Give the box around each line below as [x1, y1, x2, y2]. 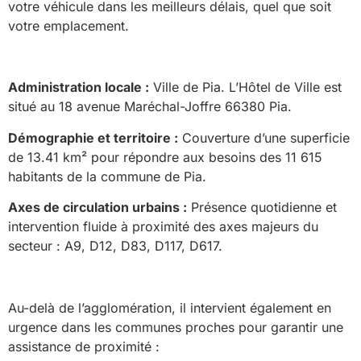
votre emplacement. [8, 17, 129, 34]
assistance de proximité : [8, 338, 160, 355]
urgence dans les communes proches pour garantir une [8, 318, 343, 335]
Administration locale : [8, 79, 149, 96]
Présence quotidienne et [187, 199, 337, 216]
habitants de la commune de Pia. [8, 168, 206, 185]
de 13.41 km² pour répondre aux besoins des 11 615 [8, 148, 322, 165]
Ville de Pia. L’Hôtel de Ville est [149, 79, 342, 96]
